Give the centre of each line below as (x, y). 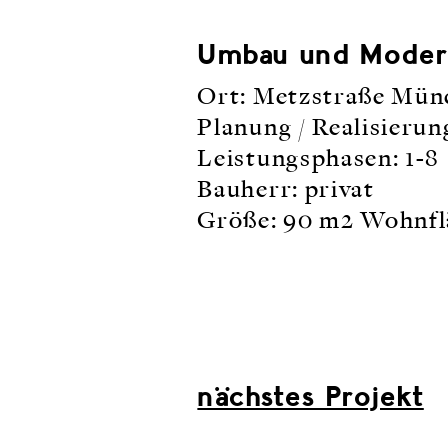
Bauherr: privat (286, 190)
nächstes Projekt (310, 398)
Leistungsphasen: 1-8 (319, 159)
